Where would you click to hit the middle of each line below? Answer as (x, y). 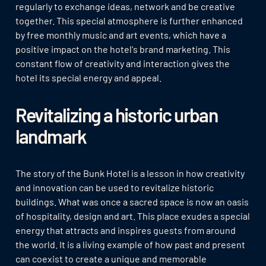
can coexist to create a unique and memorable (111, 258)
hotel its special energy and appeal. (88, 78)
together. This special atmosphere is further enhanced (129, 21)
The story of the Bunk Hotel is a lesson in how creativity (130, 173)
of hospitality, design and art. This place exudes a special (132, 216)
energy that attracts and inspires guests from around (125, 230)
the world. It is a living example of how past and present (130, 244)
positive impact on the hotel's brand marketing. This (123, 49)
